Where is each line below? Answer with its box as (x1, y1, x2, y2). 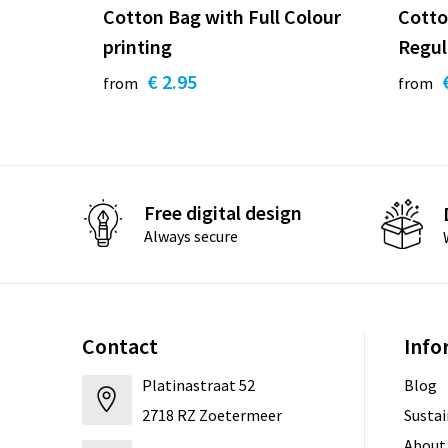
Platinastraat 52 (141, 374, 255, 395)
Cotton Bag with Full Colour (102, 3, 341, 29)
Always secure (143, 226, 238, 247)
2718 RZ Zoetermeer (141, 404, 282, 425)
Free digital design (143, 200, 302, 226)
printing (102, 33, 172, 59)
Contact (81, 331, 158, 360)
